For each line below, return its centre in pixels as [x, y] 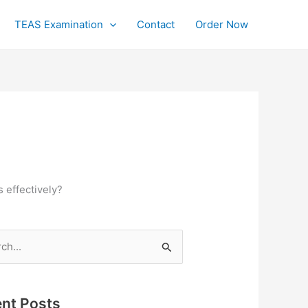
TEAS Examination [59, 24]
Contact [156, 24]
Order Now [222, 24]
